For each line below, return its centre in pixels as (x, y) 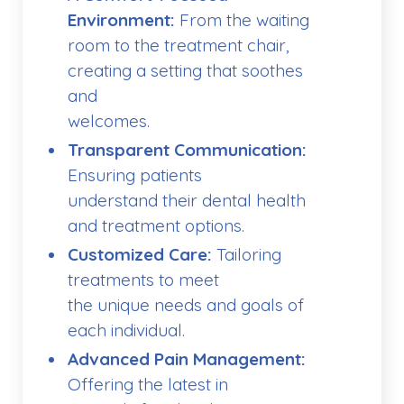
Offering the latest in (148, 385)
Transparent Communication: (187, 150)
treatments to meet (143, 280)
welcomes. (109, 121)
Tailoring (247, 255)
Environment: (121, 20)
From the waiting (242, 20)
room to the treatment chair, (179, 46)
